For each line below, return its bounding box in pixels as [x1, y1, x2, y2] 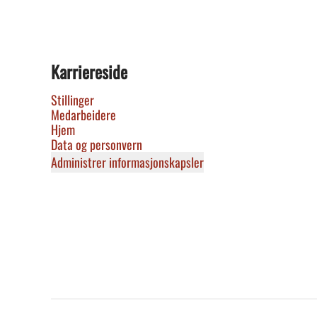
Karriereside [51, 59, 127, 84]
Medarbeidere [51, 105, 116, 124]
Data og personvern [51, 135, 142, 154]
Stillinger [51, 91, 94, 109]
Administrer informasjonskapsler [51, 153, 204, 171]
